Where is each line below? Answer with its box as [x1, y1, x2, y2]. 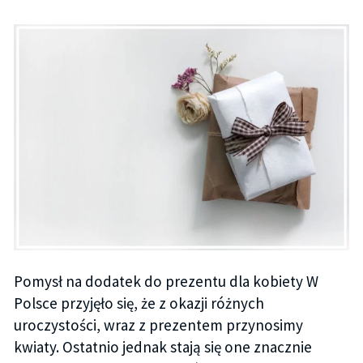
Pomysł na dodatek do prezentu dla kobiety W [13, 271, 318, 291]
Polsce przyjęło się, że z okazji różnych [13, 293, 264, 313]
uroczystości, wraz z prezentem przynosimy [13, 314, 303, 335]
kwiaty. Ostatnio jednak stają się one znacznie [13, 336, 312, 357]
